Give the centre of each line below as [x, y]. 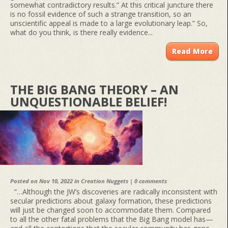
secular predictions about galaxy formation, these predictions [111, 201]
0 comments [151, 181]
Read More [192, 51]
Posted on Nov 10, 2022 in [46, 181]
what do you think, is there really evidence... [81, 33]
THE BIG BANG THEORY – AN [94, 90]
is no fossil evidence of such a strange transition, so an [101, 14]
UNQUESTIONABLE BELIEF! [89, 102]
